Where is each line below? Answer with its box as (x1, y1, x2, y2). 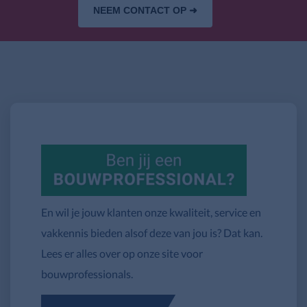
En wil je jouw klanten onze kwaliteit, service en (41, 205, 261, 219)
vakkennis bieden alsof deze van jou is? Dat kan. (41, 225, 262, 239)
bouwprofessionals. (41, 267, 133, 280)
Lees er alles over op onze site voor (41, 246, 203, 260)
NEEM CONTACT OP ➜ (93, 4, 197, 16)
